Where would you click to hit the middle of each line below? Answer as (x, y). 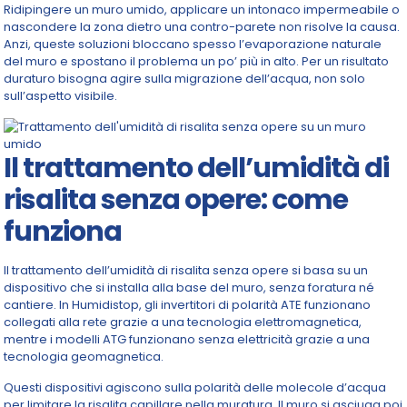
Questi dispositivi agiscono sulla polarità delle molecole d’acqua (195, 387)
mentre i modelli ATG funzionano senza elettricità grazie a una (187, 339)
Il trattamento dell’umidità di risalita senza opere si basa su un (186, 270)
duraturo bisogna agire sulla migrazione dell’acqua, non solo (185, 79)
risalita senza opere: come (176, 200)
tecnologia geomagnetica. (84, 357)
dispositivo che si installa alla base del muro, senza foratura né (189, 288)
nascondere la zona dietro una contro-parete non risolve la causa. (202, 27)
